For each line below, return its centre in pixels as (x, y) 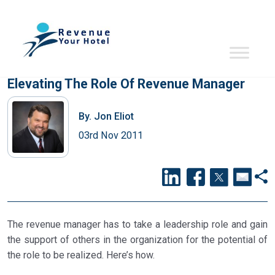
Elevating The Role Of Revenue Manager (126, 84)
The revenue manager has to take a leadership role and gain (137, 224)
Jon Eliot (113, 116)
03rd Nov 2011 (111, 135)
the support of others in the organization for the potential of (137, 240)
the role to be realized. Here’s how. (81, 255)
